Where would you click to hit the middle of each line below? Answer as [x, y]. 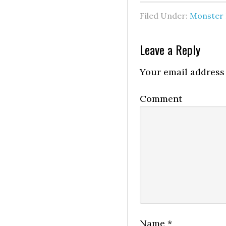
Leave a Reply [170, 50]
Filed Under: [165, 16]
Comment [161, 99]
